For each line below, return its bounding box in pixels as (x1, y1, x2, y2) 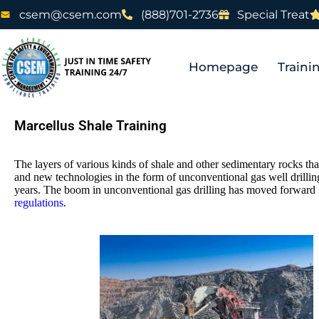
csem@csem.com (19, 8, 122, 21)
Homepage (189, 60, 258, 75)
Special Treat (237, 8, 310, 21)
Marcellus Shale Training (14, 117, 167, 134)
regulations (14, 196, 63, 209)
